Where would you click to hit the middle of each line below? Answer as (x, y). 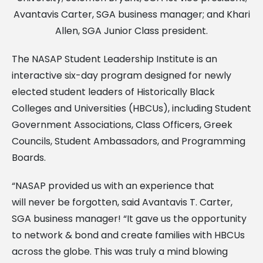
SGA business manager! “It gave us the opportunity (129, 218)
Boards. (29, 157)
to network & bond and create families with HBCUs (128, 235)
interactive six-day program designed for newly (122, 75)
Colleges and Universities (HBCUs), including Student (131, 108)
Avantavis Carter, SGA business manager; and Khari (131, 14)
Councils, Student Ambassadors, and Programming (129, 141)
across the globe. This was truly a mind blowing (120, 251)
